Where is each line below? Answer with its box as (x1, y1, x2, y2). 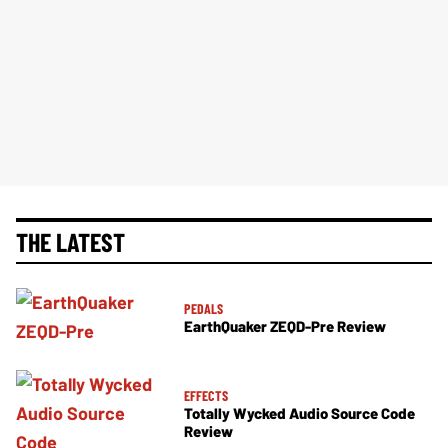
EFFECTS (184, 387, 228, 405)
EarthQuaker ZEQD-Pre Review (184, 316, 386, 335)
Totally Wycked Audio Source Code (184, 404, 415, 423)
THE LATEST (16, 226, 125, 258)
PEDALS (184, 299, 223, 317)
